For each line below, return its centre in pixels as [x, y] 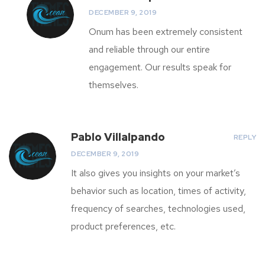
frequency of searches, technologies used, [158, 209]
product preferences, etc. [123, 226]
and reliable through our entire [149, 49]
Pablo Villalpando [118, 137]
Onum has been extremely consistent [166, 32]
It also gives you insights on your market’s [156, 173]
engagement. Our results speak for [160, 67]
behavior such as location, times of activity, [159, 191]
